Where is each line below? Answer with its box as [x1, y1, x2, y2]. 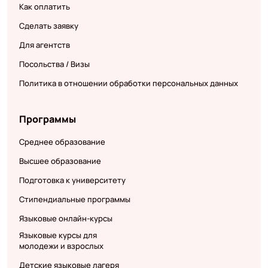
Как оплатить [19, 1, 70, 13]
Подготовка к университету [19, 175, 126, 186]
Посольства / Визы [19, 59, 90, 70]
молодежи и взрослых [19, 240, 103, 252]
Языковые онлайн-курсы [19, 213, 112, 224]
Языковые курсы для [19, 230, 97, 241]
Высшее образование [19, 156, 101, 167]
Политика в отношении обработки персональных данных [19, 78, 238, 89]
